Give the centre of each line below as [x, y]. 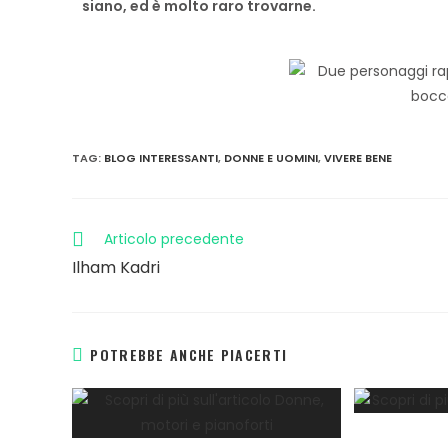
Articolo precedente [174, 239]
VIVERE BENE [358, 158]
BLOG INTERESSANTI [161, 158]
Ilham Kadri [116, 267]
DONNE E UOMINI [271, 158]
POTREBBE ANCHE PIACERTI [189, 354]
